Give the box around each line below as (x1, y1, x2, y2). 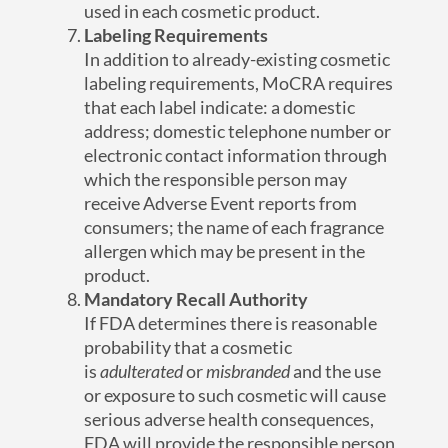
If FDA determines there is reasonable (84, 312, 378, 335)
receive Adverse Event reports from (84, 192, 358, 215)
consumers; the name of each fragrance (84, 216, 385, 239)
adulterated (100, 360, 187, 383)
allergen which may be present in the (84, 240, 366, 263)
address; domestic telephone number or (84, 120, 392, 143)
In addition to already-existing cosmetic (84, 48, 391, 71)
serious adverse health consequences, (84, 408, 375, 431)
